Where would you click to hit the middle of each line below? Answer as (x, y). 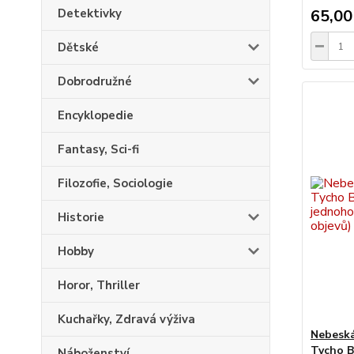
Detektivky (90, 13)
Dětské (78, 47)
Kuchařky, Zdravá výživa (126, 319)
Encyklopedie (96, 115)
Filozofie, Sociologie (115, 183)
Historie (81, 217)
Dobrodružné (95, 81)
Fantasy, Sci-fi (98, 149)
